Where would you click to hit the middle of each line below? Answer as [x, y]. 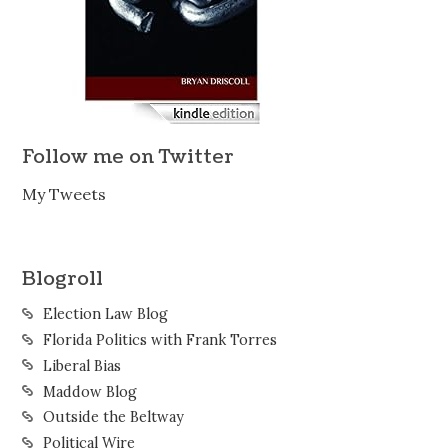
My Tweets [64, 194]
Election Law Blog [105, 314]
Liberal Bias [81, 365]
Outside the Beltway [113, 417]
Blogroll [63, 278]
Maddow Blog [89, 391]
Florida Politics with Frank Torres [159, 340]
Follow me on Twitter [128, 156]
